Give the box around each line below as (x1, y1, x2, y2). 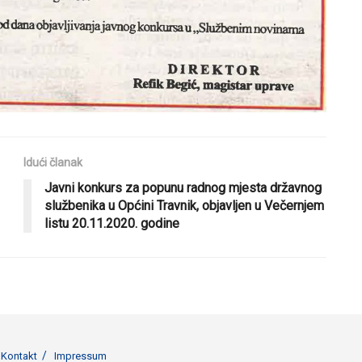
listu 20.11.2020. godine (44, 216, 179, 232)
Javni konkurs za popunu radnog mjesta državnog (44, 180, 322, 196)
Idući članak (23, 156, 82, 170)
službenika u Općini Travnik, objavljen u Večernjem (44, 198, 324, 214)
